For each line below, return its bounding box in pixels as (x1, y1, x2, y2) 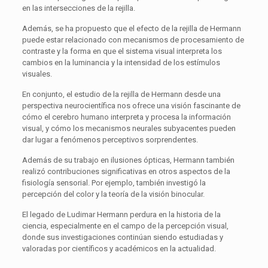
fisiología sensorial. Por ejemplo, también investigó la (22, 178, 206, 187)
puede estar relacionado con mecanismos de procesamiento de (22, 35, 244, 44)
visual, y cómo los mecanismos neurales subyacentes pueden (22, 123, 236, 133)
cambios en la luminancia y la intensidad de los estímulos (22, 57, 220, 67)
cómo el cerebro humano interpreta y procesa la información (22, 112, 231, 121)
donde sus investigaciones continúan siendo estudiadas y (22, 232, 223, 242)
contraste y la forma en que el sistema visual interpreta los (22, 46, 222, 56)
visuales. (22, 69, 52, 78)
